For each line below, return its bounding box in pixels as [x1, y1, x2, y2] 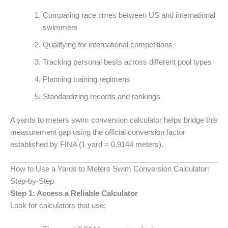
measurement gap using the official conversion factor [10, 128, 185, 136]
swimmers [42, 23, 78, 32]
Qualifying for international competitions [42, 40, 173, 49]
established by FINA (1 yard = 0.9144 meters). [10, 140, 163, 149]
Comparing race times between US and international [42, 11, 215, 19]
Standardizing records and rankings [42, 92, 160, 101]
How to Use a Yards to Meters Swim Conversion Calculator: [10, 164, 209, 173]
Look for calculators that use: [10, 201, 106, 210]
